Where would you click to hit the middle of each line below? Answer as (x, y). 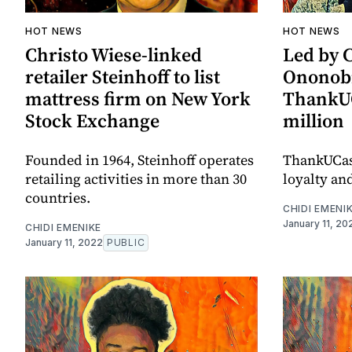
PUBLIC (126, 243)
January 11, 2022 (64, 243)
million (313, 121)
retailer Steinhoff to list (123, 77)
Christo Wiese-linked (114, 55)
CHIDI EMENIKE (64, 228)
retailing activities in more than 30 (136, 179)
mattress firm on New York (138, 99)
